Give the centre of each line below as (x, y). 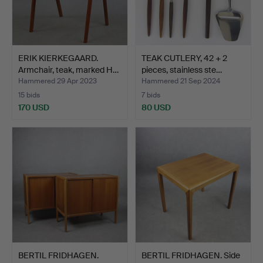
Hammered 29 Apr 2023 (58, 81)
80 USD (156, 107)
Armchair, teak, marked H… (68, 70)
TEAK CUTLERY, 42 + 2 (184, 58)
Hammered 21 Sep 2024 (181, 81)
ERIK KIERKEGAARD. (58, 58)
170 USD (34, 107)
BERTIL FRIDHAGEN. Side (191, 255)
